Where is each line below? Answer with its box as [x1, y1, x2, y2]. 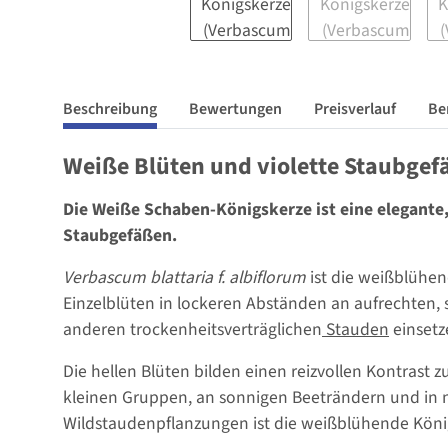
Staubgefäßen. [63, 223, 177, 249]
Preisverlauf [314, 98, 396, 121]
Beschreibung [63, 98, 157, 121]
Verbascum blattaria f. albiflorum [63, 265, 306, 291]
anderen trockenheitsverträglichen [63, 317, 322, 343]
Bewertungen [189, 98, 282, 121]
